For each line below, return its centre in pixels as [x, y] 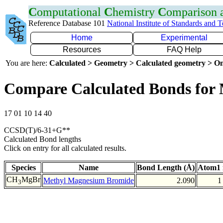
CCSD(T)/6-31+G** [37, 130]
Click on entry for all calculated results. [65, 148]
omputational [70, 12]
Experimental [184, 38]
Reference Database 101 [68, 23]
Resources [82, 50]
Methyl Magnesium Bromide [89, 180]
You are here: [27, 63]
